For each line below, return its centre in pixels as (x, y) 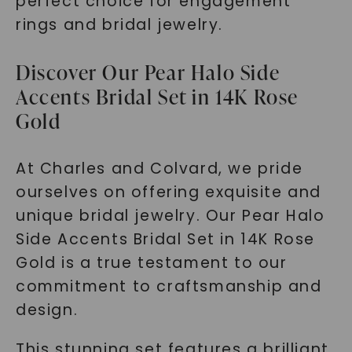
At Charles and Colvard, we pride (159, 169)
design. (47, 310)
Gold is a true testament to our (151, 263)
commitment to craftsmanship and (169, 286)
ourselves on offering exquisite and (168, 192)
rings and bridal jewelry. (119, 25)
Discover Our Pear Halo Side (148, 72)
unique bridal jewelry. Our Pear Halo (170, 216)
